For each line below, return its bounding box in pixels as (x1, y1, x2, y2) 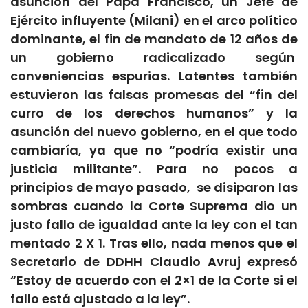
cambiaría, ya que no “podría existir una (10, 141, 298, 159)
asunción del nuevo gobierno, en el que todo (10, 122, 298, 140)
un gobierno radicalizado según (10, 48, 298, 66)
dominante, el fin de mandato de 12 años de (10, 30, 298, 47)
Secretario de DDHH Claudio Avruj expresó (10, 252, 298, 270)
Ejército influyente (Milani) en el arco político (10, 11, 298, 29)
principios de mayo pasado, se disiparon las (10, 178, 298, 196)
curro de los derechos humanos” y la (10, 104, 298, 122)
